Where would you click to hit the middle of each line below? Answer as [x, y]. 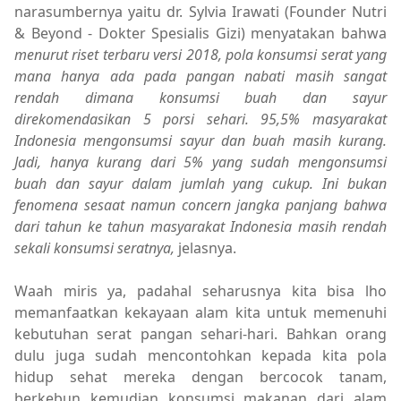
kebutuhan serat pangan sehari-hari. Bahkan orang [200, 334]
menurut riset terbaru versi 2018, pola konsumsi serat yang [200, 55]
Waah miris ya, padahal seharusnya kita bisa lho [200, 291]
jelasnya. [209, 248]
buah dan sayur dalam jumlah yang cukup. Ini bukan [200, 184]
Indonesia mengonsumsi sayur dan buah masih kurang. [200, 141]
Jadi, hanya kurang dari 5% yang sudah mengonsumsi [200, 162]
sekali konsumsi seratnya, [96, 248]
